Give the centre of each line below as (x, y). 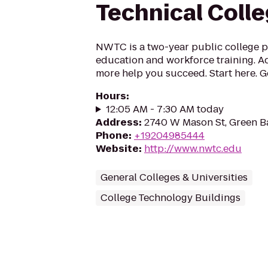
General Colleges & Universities (174, 177)
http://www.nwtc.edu (193, 149)
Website (117, 149)
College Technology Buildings (170, 198)
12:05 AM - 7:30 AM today (165, 109)
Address (117, 122)
